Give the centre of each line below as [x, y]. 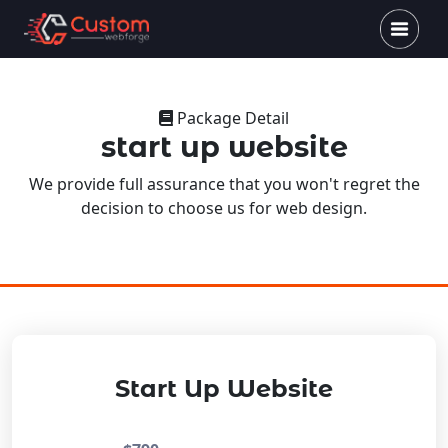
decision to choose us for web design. [224, 208]
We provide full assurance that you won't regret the [224, 184]
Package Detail [231, 118]
